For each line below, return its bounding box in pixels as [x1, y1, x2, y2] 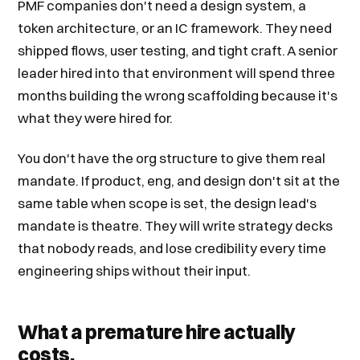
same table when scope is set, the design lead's [18, 194, 317, 211]
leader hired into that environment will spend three [18, 64, 336, 81]
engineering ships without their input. [18, 262, 252, 279]
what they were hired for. [18, 109, 174, 126]
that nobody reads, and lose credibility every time [18, 239, 327, 256]
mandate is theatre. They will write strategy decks [18, 217, 333, 234]
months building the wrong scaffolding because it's [18, 87, 338, 104]
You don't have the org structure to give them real [18, 149, 326, 166]
